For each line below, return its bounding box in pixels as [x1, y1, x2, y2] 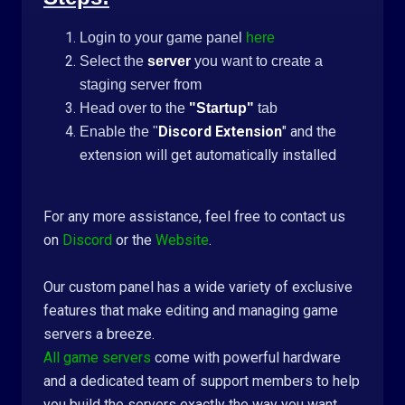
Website [155, 231, 209, 249]
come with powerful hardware [151, 349, 341, 366]
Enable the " [80, 124, 158, 139]
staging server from [80, 77, 202, 92]
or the [112, 231, 155, 249]
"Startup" [189, 100, 254, 116]
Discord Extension [158, 123, 282, 140]
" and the [282, 123, 336, 140]
